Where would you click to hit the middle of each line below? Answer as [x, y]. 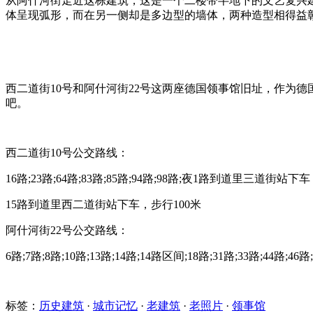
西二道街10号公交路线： [67, 152]
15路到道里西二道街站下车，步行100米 [103, 204]
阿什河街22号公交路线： [67, 230]
